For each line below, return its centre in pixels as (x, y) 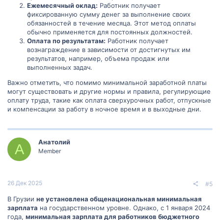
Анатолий (54, 142)
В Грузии (22, 199)
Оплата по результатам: (66, 41)
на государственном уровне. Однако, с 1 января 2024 (124, 207)
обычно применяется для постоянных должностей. (110, 32)
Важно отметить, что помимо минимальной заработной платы (107, 82)
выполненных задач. (60, 67)
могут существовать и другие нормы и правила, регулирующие (109, 91)
